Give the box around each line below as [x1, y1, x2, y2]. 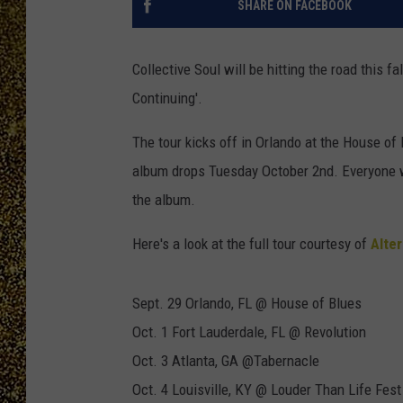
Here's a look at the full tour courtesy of [132, 235, 371, 254]
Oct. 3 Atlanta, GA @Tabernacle [132, 352, 319, 371]
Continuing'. [132, 89, 206, 108]
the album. [132, 191, 195, 210]
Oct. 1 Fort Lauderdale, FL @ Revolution [132, 323, 366, 342]
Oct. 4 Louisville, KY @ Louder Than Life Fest [132, 381, 401, 399]
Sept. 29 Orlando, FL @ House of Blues [132, 294, 362, 313]
